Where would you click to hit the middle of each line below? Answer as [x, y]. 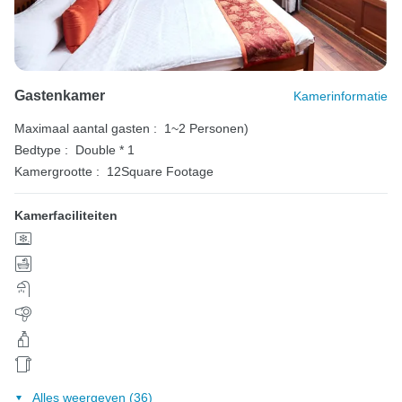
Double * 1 [105, 150]
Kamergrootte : [57, 172]
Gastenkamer [60, 96]
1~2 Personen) [206, 129]
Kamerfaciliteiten [66, 216]
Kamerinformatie [341, 96]
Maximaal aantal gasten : [86, 129]
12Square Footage [160, 172]
